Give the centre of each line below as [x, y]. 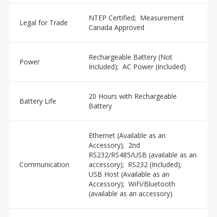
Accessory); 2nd [114, 145]
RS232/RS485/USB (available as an [143, 155]
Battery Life [38, 101]
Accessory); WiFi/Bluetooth [132, 184]
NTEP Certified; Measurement [136, 18]
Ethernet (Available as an [127, 135]
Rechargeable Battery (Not [131, 57]
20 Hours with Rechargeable [133, 96]
